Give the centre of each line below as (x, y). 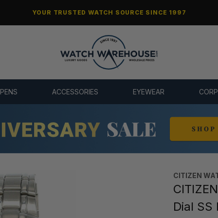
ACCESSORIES (75, 92)
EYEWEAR (149, 92)
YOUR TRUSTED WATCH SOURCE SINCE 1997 (109, 12)
